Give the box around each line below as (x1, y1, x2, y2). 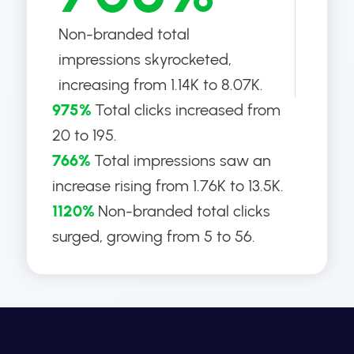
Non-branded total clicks (97, 201, 270, 220)
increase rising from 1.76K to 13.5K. (51, 175, 284, 195)
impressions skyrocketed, (58, 49, 232, 69)
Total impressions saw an (93, 150, 271, 170)
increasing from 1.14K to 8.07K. (58, 74, 263, 94)
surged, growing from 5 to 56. (51, 226, 255, 246)
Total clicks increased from (94, 100, 281, 119)
